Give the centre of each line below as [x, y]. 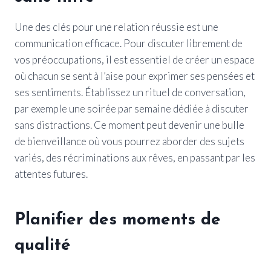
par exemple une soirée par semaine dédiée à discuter [132, 108]
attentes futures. [51, 174]
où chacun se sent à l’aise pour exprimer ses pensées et [135, 76]
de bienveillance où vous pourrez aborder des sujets [129, 141]
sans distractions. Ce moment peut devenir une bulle [129, 125]
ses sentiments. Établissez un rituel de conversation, [130, 92]
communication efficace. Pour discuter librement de [129, 43]
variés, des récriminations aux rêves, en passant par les [135, 157]
